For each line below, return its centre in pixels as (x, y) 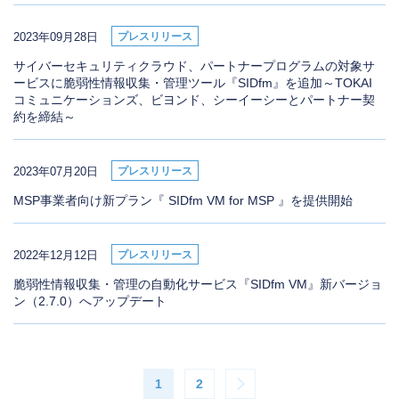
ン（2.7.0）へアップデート (90, 301)
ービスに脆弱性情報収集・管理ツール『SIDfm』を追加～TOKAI (193, 83)
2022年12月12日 (56, 255)
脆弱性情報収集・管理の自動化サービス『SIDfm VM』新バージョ (198, 285)
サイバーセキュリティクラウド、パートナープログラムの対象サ (194, 66)
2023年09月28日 (56, 37)
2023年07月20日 (56, 171)
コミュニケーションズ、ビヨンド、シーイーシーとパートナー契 (194, 100)
